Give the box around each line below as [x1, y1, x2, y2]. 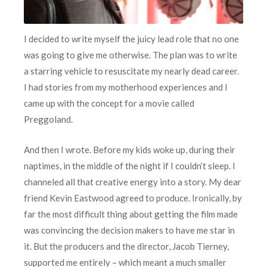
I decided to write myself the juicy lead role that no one [24, 33, 239, 45]
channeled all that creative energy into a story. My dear [24, 176, 241, 188]
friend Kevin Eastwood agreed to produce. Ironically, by [24, 193, 242, 204]
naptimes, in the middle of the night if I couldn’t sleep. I [24, 160, 235, 172]
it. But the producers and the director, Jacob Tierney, [24, 241, 229, 252]
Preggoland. [24, 114, 73, 125]
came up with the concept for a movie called [24, 98, 194, 109]
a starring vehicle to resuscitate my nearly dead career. [24, 66, 239, 77]
